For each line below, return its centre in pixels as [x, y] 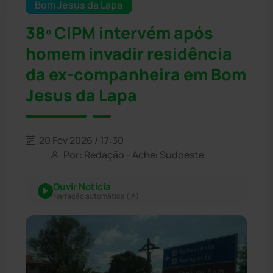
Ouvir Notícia [82, 186]
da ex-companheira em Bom [136, 74]
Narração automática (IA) [96, 196]
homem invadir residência [129, 53]
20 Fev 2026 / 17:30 [80, 140]
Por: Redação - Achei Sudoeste [133, 154]
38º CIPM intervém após [119, 33]
